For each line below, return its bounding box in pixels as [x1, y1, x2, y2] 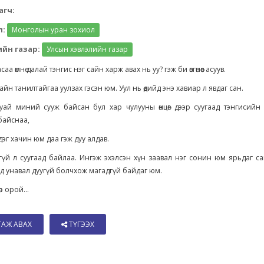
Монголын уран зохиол [12, 25, 95, 35]
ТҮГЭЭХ [67, 219, 95, 229]
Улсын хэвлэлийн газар [47, 44, 128, 54]
